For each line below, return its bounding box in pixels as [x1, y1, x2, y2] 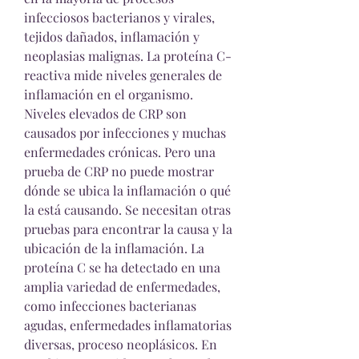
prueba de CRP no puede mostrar [24, 163, 214, 179]
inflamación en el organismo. [24, 86, 193, 103]
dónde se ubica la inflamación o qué [24, 182, 231, 199]
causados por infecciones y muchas [24, 124, 226, 141]
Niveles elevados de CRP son [24, 105, 187, 122]
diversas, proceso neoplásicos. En [24, 336, 217, 353]
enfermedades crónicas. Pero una [24, 143, 216, 160]
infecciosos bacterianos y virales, [24, 9, 215, 26]
